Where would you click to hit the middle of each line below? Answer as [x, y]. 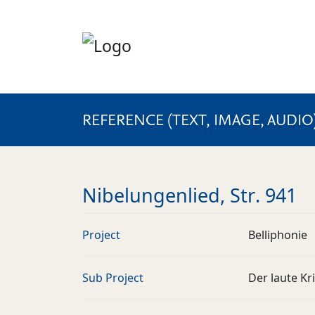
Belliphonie [278, 235]
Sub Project [113, 278]
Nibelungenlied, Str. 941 [189, 195]
